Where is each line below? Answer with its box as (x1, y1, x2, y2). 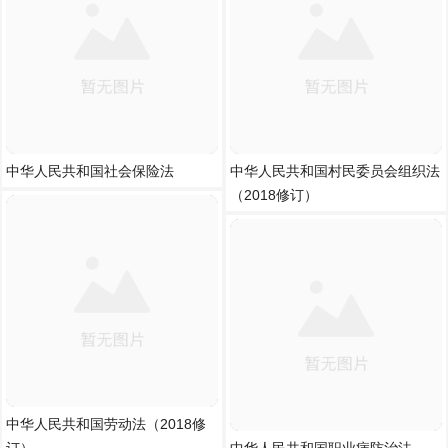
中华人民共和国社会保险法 (6, 163, 174, 179)
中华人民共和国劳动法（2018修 (6, 416, 206, 432)
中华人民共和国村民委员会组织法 (230, 163, 440, 179)
